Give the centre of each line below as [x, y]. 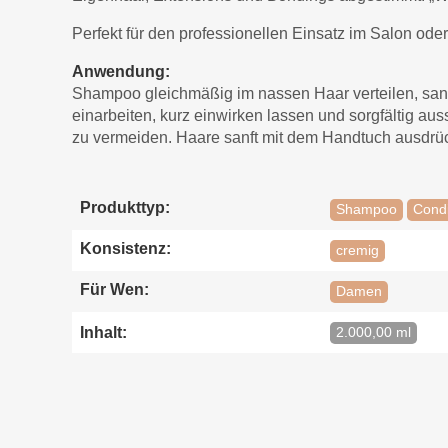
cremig [357, 251]
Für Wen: [114, 290]
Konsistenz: [125, 249]
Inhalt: [103, 332]
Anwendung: [121, 72]
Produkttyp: [125, 208]
